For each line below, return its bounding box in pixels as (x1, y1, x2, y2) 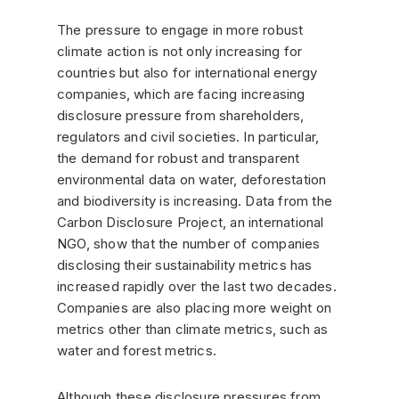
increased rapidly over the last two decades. (57, 277, 337, 295)
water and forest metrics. (57, 341, 216, 359)
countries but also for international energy (57, 63, 318, 81)
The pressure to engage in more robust (57, 20, 304, 38)
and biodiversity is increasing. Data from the (57, 191, 332, 209)
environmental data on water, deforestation (57, 170, 327, 188)
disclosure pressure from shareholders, (57, 106, 305, 124)
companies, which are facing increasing (57, 85, 305, 102)
